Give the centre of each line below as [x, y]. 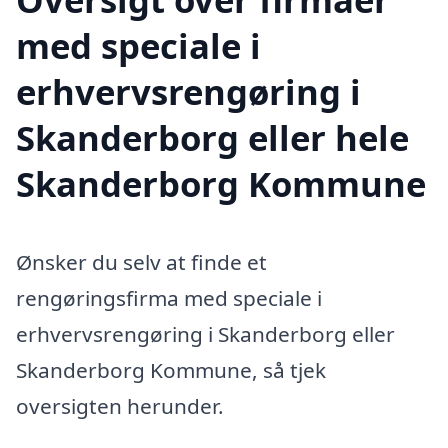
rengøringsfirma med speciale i [169, 298]
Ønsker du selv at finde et [141, 262]
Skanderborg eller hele [212, 138]
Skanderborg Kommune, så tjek [171, 370]
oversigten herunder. [120, 406]
